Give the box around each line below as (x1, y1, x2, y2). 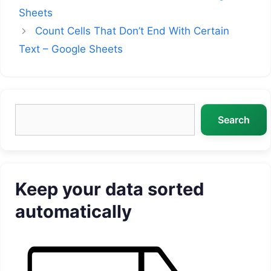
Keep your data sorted (15, 178, 204, 200)
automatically (15, 201, 132, 223)
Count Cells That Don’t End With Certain (35, 25, 230, 38)
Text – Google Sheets (19, 43, 123, 56)
